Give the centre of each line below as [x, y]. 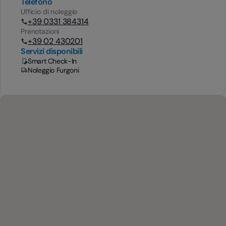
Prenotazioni [40, 31]
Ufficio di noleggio [49, 12]
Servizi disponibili [52, 51]
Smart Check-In [52, 61]
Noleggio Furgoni [53, 70]
